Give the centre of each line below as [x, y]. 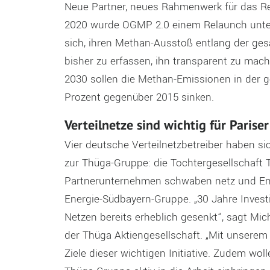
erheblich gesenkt [176, 217]
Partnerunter [94, 181]
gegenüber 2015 [142, 98]
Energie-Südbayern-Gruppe [126, 199]
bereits [117, 217]
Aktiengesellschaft [155, 235]
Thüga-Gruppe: [116, 163]
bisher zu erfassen [107, 61]
